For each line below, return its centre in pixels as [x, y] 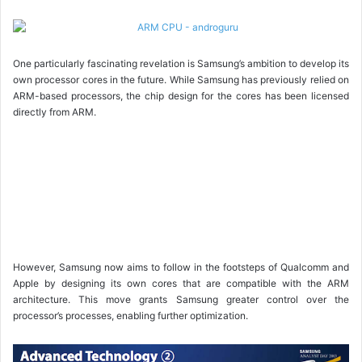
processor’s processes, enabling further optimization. [130, 315]
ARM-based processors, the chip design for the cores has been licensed [181, 95]
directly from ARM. [55, 112]
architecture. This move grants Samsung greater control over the [181, 299]
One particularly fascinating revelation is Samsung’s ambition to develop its [181, 63]
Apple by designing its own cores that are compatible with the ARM [181, 283]
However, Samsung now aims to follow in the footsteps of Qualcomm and [181, 267]
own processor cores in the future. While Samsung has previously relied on [181, 79]
